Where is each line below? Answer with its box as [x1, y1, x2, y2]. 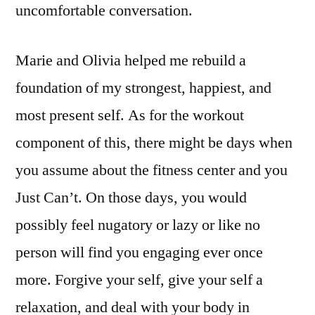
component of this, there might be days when [15, 132, 292, 153]
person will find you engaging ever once [15, 242, 263, 262]
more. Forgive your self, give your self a [15, 269, 263, 290]
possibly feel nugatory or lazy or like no [15, 214, 260, 235]
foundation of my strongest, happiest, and [15, 77, 271, 98]
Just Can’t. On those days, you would [15, 187, 247, 207]
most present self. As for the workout [15, 105, 244, 125]
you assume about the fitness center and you [15, 160, 288, 180]
